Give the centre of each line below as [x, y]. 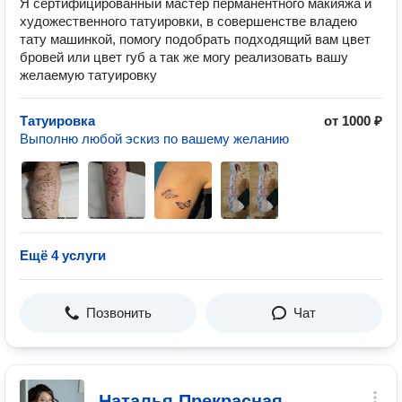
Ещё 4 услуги [63, 255]
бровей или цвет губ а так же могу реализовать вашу [184, 57]
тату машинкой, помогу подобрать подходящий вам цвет [195, 39]
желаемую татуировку [88, 75]
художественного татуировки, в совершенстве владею [188, 21]
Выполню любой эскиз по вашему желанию [154, 139]
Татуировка [57, 121]
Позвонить [119, 313]
